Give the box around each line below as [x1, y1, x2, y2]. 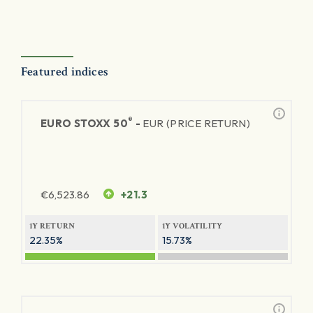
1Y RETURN [29, 221, 75, 231]
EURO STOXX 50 [41, 117, 128, 130]
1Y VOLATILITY [162, 221, 223, 231]
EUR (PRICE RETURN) [143, 117, 251, 130]
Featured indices [21, 64, 108, 80]
